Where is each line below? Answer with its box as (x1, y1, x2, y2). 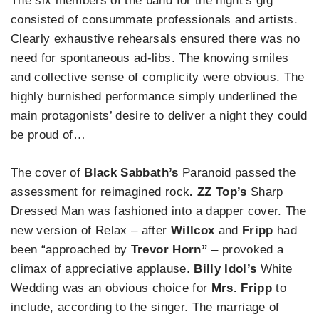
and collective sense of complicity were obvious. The (11, 70, 305, 85)
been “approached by (11, 242, 131, 256)
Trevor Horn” (130, 242, 208, 256)
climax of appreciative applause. (11, 261, 194, 276)
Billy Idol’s (194, 261, 257, 276)
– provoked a (207, 242, 284, 256)
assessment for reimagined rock (11, 184, 190, 199)
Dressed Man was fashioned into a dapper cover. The (11, 204, 306, 218)
